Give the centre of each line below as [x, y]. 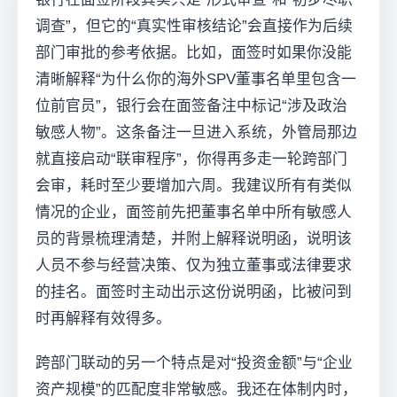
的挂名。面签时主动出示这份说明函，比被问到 [194, 292]
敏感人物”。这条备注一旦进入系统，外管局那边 [196, 132]
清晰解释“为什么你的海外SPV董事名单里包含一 [196, 79]
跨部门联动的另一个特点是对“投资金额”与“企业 [194, 362]
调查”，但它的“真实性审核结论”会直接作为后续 [194, 26]
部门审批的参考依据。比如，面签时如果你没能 [194, 52]
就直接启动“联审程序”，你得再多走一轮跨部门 [191, 159]
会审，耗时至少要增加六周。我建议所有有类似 [194, 185]
